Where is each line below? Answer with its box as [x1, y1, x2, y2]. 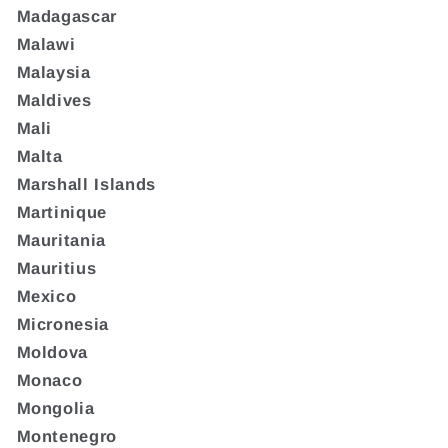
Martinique [16, 202, 108, 221]
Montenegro [16, 426, 118, 445]
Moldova [16, 342, 89, 361]
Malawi [16, 34, 76, 53]
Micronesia [16, 314, 110, 333]
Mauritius [16, 258, 97, 277]
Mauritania [16, 230, 107, 249]
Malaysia [16, 62, 91, 81]
